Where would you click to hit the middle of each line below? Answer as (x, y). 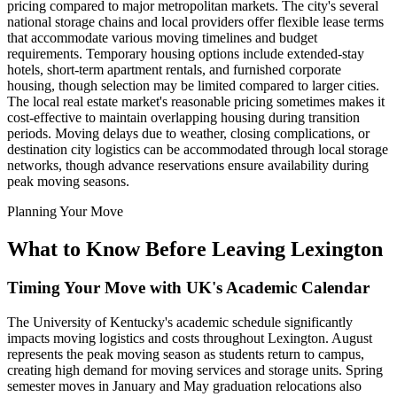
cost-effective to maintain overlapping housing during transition (183, 117)
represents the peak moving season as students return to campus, (186, 354)
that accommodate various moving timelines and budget (162, 37)
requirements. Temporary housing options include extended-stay (186, 53)
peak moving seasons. (68, 181)
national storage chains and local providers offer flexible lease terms (195, 21)
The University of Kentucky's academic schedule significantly (180, 323)
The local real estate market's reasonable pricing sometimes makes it (196, 101)
